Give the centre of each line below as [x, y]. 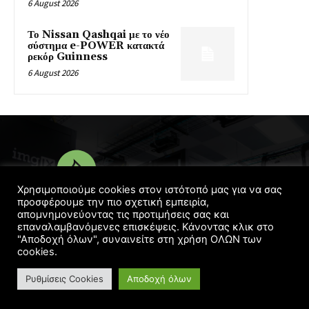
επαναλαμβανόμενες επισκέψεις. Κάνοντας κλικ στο [146, 227]
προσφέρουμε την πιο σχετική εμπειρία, [113, 202]
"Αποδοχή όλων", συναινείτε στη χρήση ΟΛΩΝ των [140, 239]
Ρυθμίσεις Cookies [64, 279]
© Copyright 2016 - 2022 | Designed [115, 227]
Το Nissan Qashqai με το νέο [99, 34]
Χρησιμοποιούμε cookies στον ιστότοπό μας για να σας [150, 190]
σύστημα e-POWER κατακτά [96, 46]
